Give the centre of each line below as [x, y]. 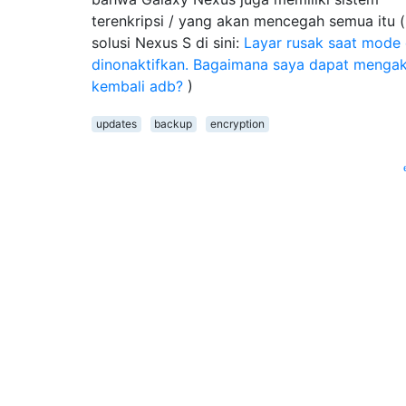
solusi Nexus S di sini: [168, 42]
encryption [237, 123]
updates [116, 123]
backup [174, 123]
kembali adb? [137, 86]
